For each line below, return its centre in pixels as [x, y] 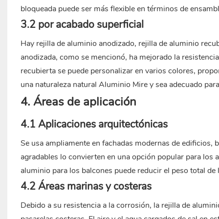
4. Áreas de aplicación [78, 102]
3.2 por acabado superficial [82, 25]
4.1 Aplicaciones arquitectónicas [94, 124]
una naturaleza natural [59, 85]
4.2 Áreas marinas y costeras [86, 186]
